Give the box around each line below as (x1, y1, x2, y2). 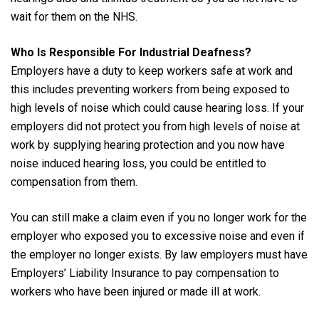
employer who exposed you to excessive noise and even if (11, 229, 305, 243)
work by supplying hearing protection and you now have (11, 137, 285, 152)
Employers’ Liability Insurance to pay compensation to (11, 266, 279, 280)
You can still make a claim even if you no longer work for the (11, 210, 307, 224)
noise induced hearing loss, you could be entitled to (11, 156, 266, 170)
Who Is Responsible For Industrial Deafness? (11, 45, 251, 59)
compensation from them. (11, 174, 137, 189)
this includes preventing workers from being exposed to (11, 82, 290, 96)
